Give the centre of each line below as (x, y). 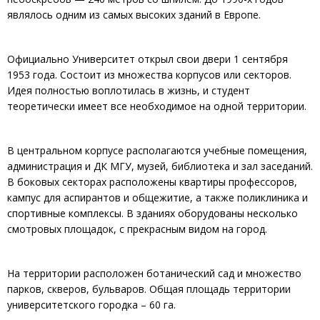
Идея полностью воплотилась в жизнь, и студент (129, 90)
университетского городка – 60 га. (91, 304)
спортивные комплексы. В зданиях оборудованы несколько (152, 213)
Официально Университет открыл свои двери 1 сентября (147, 59)
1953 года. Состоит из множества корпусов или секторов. (149, 74)
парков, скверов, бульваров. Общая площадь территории (149, 289)
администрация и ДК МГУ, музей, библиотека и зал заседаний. (160, 166)
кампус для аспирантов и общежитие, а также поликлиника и (157, 197)
